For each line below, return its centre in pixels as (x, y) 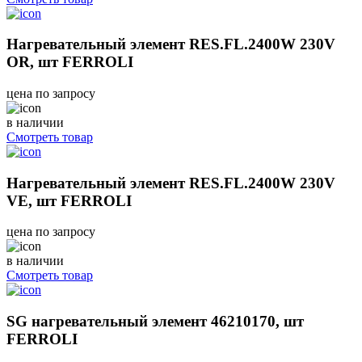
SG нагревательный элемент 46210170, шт (155, 322)
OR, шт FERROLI (70, 62)
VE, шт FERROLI (69, 200)
